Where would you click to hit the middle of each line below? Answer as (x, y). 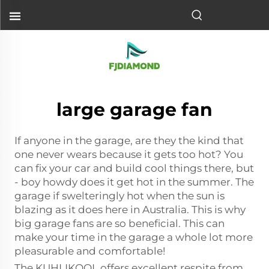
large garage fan (134, 110)
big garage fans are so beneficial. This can (119, 223)
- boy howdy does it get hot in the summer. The (134, 182)
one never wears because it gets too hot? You (129, 154)
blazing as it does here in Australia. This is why (130, 210)
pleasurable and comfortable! (90, 251)
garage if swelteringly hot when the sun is (119, 196)
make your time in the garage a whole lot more (134, 237)
